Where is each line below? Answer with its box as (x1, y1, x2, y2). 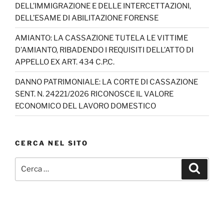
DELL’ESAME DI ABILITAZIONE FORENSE (15, 13, 158, 22)
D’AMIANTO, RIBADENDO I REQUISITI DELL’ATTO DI (15, 45, 193, 54)
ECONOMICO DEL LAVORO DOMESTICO (15, 101, 156, 110)
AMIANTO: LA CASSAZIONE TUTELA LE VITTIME (15, 33, 188, 42)
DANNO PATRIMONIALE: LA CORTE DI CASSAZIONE (15, 77, 198, 86)
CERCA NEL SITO (15, 139, 88, 147)
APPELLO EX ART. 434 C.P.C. (15, 57, 114, 66)
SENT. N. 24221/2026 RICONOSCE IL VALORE (15, 89, 173, 98)
